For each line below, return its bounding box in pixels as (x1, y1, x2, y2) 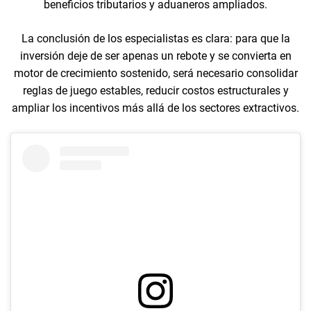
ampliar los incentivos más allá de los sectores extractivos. (12, 101, 299, 115)
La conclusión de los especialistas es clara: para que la (21, 31, 290, 45)
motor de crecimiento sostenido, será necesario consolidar (13, 66, 298, 80)
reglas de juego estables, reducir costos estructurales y (22, 83, 289, 97)
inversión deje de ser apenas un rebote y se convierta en (19, 49, 292, 62)
